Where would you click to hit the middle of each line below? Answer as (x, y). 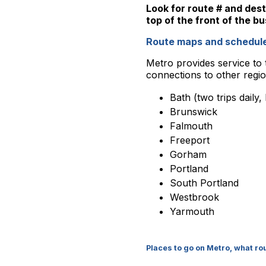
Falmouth (191, 126)
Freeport (190, 140)
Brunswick (194, 112)
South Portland (204, 183)
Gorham (188, 154)
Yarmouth (192, 211)
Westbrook (194, 197)
